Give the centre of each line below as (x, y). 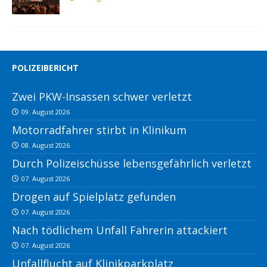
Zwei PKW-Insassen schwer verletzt (102, 97)
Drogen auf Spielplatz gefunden (94, 197)
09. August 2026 (46, 112)
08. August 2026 (46, 145)
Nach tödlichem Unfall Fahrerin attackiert (120, 230)
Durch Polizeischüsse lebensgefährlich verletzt (132, 164)
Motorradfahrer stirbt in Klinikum (99, 130)
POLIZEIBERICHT (45, 68)
